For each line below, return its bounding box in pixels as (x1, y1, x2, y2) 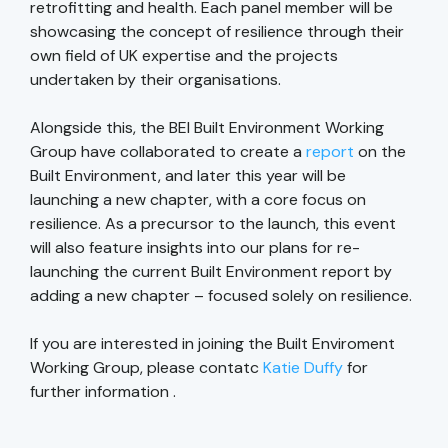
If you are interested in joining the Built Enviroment (30, 333, 395, 355)
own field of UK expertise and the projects (30, 45, 338, 67)
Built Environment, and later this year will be (30, 165, 346, 187)
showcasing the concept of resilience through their (30, 21, 404, 43)
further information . (30, 381, 176, 403)
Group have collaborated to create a (30, 141, 306, 163)
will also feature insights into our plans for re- (30, 237, 360, 259)
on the (358, 141, 406, 163)
